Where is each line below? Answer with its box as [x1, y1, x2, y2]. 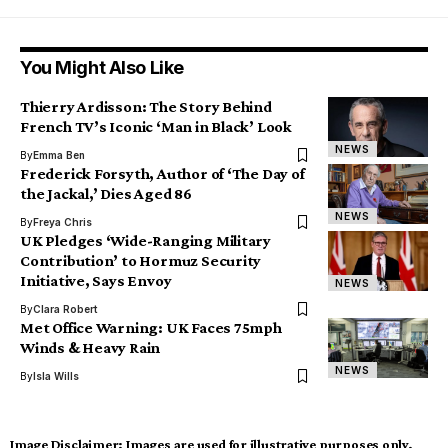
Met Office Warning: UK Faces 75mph [20, 319, 282, 337]
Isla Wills [33, 370, 79, 383]
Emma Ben [33, 149, 85, 162]
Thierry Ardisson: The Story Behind [20, 98, 272, 116]
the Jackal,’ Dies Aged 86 [20, 185, 192, 203]
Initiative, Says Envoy [20, 272, 172, 290]
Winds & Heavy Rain [20, 339, 161, 357]
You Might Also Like [20, 57, 184, 79]
